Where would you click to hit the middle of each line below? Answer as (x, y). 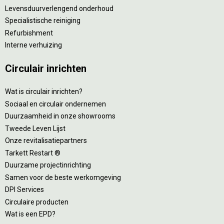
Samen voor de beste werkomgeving (63, 177)
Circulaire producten (37, 202)
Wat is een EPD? (30, 214)
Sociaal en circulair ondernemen (55, 104)
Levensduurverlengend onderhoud (59, 8)
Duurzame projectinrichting (48, 165)
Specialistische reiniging (43, 21)
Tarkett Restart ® (33, 153)
